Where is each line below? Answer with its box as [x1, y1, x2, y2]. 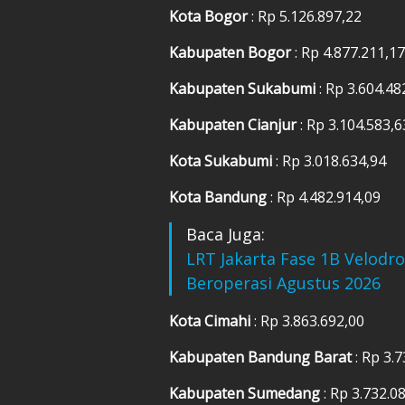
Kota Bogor [169, 5, 251, 26]
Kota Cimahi [169, 310, 254, 331]
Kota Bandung [169, 186, 270, 207]
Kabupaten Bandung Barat [169, 346, 355, 367]
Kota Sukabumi [169, 150, 276, 171]
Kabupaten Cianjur [169, 114, 300, 135]
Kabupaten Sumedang [169, 382, 324, 403]
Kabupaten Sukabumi [169, 78, 319, 99]
